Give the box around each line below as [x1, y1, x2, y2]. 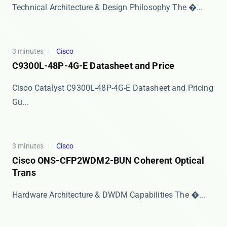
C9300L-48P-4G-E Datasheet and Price [12, 60, 175, 71]
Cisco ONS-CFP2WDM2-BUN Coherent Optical [12, 155, 204, 166]
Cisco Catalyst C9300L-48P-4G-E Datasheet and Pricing [12, 83, 213, 93]
